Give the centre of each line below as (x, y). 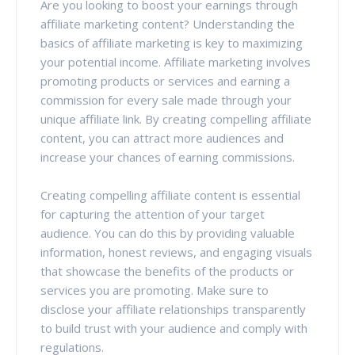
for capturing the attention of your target (153, 214)
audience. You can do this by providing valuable (168, 233)
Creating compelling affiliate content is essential (170, 195)
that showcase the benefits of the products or (167, 271)
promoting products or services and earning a (165, 80)
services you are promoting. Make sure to (155, 290)
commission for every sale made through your (166, 99)
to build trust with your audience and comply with (174, 328)
